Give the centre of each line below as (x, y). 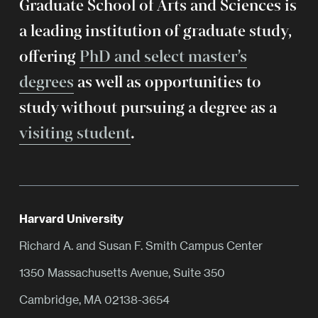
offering (49, 57)
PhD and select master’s (163, 57)
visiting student (75, 133)
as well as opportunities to (168, 82)
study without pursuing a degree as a (148, 108)
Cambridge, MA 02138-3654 (94, 299)
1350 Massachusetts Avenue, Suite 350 (122, 272)
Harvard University (71, 219)
